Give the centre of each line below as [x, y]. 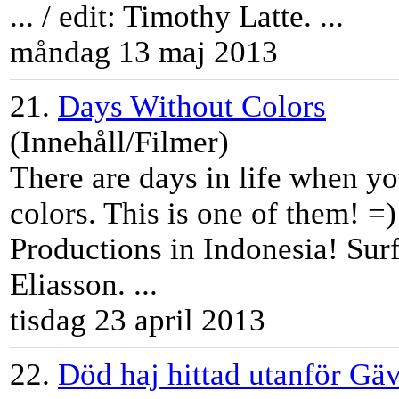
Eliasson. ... [84, 285]
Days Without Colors [192, 107]
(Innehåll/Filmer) [119, 142]
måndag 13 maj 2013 [144, 53]
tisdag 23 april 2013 [138, 321]
